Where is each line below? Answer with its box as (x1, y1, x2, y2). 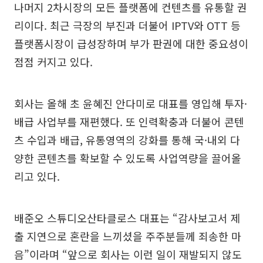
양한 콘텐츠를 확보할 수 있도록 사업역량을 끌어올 (14, 150, 241, 166)
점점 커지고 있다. (14, 54, 93, 70)
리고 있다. (14, 168, 60, 184)
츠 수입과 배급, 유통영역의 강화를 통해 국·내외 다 (14, 132, 240, 148)
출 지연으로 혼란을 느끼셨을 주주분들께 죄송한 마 (14, 228, 241, 244)
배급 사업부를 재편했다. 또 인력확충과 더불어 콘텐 (14, 114, 244, 130)
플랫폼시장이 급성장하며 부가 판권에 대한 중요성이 (14, 36, 248, 52)
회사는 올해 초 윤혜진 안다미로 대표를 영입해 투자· (14, 96, 247, 112)
